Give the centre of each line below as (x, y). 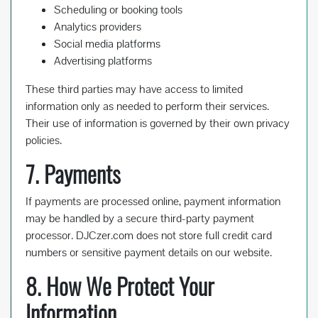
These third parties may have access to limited (134, 89)
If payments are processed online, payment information (153, 202)
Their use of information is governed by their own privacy (158, 124)
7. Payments (73, 174)
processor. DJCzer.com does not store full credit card (149, 236)
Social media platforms (107, 44)
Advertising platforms (103, 61)
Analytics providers (98, 27)
